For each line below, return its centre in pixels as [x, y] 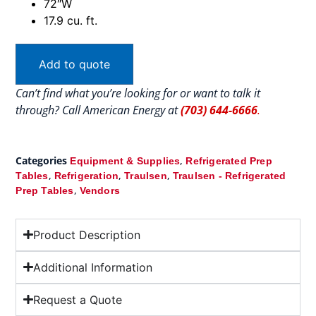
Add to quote [75, 65]
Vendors [99, 190]
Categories [42, 160]
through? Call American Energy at [98, 110]
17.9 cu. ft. [71, 21]
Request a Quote [77, 299]
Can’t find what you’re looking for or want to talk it [138, 93]
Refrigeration [86, 175]
